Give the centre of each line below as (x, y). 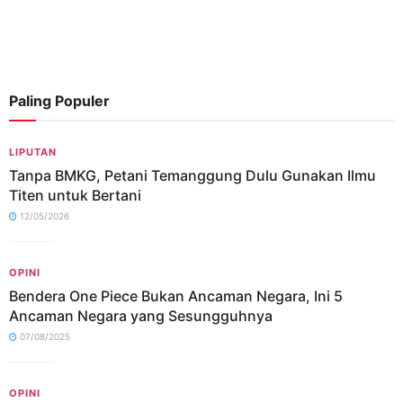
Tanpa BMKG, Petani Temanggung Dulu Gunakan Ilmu (193, 175)
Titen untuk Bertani (75, 195)
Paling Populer (59, 101)
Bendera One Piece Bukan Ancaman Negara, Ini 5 (178, 296)
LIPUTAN (33, 152)
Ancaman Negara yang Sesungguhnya (141, 316)
